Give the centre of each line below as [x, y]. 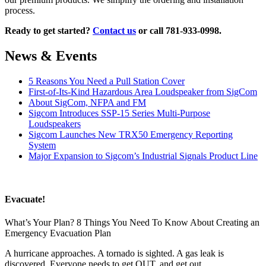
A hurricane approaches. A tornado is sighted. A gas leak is [114, 254]
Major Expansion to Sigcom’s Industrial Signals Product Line [143, 156]
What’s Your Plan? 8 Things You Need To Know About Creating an [132, 223]
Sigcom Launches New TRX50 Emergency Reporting [131, 134]
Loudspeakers [55, 123]
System [42, 145]
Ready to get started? [49, 31]
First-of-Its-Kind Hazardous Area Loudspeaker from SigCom [143, 91]
